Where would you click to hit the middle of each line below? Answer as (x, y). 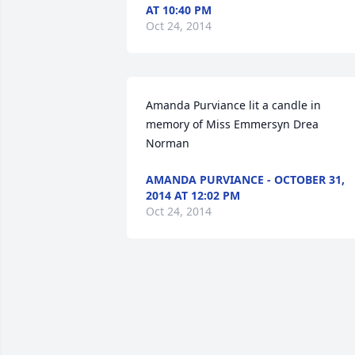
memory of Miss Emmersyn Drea (232, 124)
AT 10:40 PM (179, 10)
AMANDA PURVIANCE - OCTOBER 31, (245, 179)
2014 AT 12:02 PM (193, 195)
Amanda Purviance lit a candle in (233, 105)
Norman (168, 143)
